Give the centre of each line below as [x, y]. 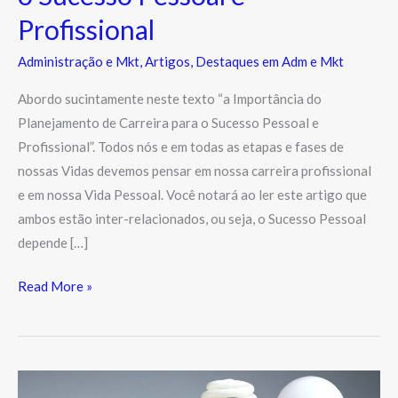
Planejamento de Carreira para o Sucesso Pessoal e [168, 122]
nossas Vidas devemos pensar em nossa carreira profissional [195, 170]
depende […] [53, 242]
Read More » [55, 287]
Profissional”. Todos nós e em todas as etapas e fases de [181, 146]
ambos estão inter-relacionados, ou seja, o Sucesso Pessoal [192, 218]
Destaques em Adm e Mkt [270, 61]
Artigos [167, 61]
